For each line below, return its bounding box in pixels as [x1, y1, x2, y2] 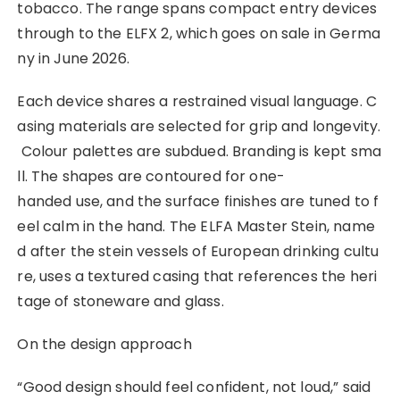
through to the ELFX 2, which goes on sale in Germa [17, 22, 380, 44]
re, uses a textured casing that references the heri [17, 265, 378, 287]
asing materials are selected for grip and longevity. [17, 115, 381, 137]
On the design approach [17, 333, 192, 354]
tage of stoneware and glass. [17, 290, 224, 312]
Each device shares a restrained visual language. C [17, 90, 377, 112]
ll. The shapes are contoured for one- [17, 165, 286, 187]
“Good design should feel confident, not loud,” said [17, 376, 375, 397]
